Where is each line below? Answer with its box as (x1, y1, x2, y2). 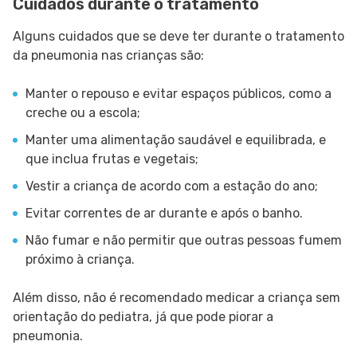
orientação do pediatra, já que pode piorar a (13, 309, 273, 325)
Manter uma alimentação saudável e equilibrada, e (25, 132, 326, 148)
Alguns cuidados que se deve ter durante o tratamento (13, 29, 344, 45)
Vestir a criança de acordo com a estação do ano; (25, 178, 318, 194)
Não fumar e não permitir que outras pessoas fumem (25, 233, 342, 249)
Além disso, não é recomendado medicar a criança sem (13, 290, 340, 306)
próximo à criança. (25, 252, 135, 268)
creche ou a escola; (25, 105, 140, 121)
